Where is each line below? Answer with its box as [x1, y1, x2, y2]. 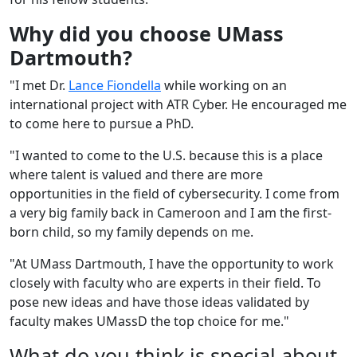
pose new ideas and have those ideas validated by [10, 292, 309, 311]
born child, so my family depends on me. [10, 222, 253, 241]
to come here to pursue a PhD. [10, 114, 197, 132]
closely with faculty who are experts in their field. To [10, 273, 321, 292]
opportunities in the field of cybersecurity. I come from [10, 184, 339, 202]
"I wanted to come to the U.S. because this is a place [10, 146, 323, 164]
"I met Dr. [10, 76, 69, 94]
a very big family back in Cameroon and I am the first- [10, 203, 331, 222]
